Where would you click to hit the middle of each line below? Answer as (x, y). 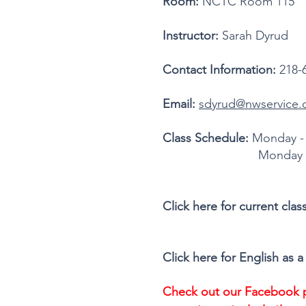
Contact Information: (219, 70)
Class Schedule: (207, 138)
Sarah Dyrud (255, 36)
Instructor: (191, 36)
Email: (179, 104)
